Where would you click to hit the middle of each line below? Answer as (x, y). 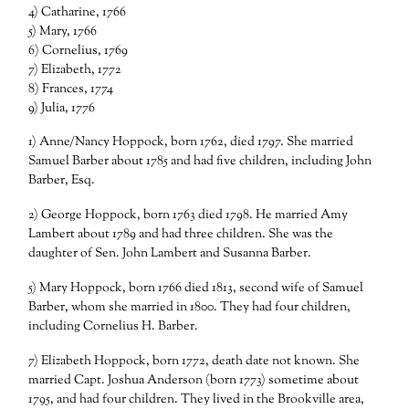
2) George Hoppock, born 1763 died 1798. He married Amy (189, 216)
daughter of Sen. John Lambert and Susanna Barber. (170, 254)
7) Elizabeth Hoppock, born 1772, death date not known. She (194, 361)
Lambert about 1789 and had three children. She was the (181, 235)
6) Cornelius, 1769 (79, 51)
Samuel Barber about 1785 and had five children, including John (200, 162)
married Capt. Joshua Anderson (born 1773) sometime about (194, 380)
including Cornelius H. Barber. (114, 327)
